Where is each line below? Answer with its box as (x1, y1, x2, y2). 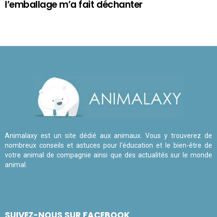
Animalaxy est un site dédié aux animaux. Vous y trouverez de (5, 132, 212, 140)
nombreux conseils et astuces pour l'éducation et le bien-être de (5, 141, 212, 150)
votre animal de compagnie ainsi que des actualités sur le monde (5, 151, 212, 159)
